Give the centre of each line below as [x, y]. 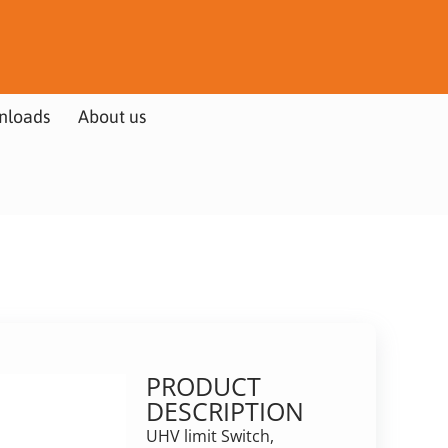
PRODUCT [203, 385]
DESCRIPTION [224, 410]
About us [111, 116]
